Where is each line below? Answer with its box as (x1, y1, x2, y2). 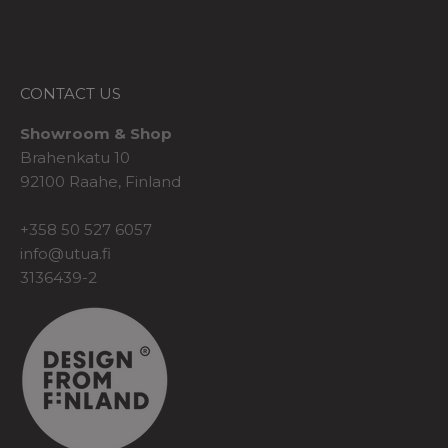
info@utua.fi (20, 243, 111, 263)
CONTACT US (20, 83, 121, 103)
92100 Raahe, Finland (20, 171, 181, 191)
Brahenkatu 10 (20, 147, 130, 167)
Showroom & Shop (20, 123, 172, 143)
